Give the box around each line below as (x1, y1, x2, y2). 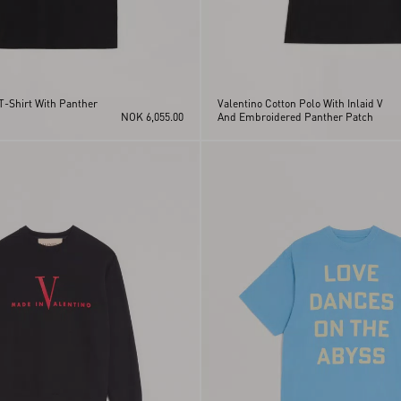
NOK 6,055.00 (121, 109, 183, 124)
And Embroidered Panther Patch (218, 109, 373, 124)
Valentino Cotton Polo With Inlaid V (218, 96, 383, 110)
